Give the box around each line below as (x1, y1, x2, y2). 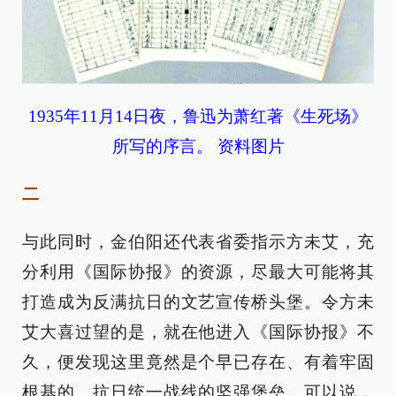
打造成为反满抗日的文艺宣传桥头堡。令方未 (22, 293, 374, 312)
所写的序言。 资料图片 (111, 137, 285, 156)
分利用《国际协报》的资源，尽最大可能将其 (22, 263, 374, 282)
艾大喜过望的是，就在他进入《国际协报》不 (22, 323, 374, 342)
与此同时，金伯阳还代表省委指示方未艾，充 (22, 232, 374, 252)
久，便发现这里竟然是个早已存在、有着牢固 (22, 353, 374, 372)
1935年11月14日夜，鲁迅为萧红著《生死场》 (28, 107, 368, 126)
